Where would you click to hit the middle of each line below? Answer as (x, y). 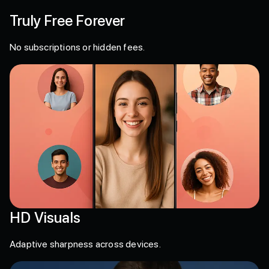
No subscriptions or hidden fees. (77, 47)
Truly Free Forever (68, 20)
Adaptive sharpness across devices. (85, 244)
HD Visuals (45, 217)
